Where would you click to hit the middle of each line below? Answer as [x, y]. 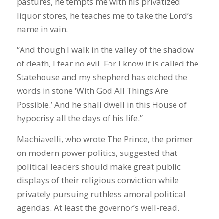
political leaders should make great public [99, 166]
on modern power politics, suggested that [97, 153]
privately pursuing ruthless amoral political [101, 194]
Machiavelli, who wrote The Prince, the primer [104, 139]
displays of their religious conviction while [98, 180]
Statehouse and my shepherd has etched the [102, 77]
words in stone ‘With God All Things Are [92, 91]
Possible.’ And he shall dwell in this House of [101, 105]
